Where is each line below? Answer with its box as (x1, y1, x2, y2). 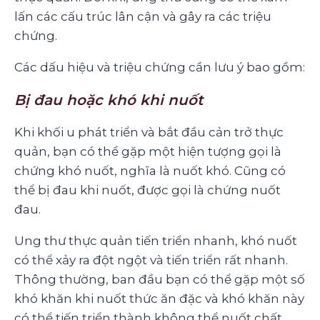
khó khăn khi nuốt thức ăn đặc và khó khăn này (14, 291, 304, 306)
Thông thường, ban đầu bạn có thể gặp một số (14, 271, 305, 286)
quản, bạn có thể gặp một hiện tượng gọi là (14, 144, 281, 159)
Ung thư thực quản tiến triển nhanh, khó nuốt (14, 233, 297, 248)
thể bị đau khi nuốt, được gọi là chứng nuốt (14, 182, 281, 197)
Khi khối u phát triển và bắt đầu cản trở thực (14, 124, 284, 139)
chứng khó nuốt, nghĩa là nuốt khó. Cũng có (14, 163, 286, 178)
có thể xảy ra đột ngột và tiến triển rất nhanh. (14, 252, 288, 267)
